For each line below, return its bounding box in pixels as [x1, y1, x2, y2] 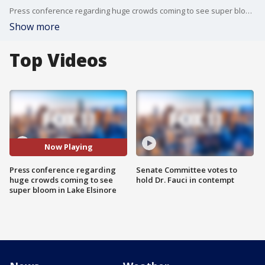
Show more [9, 20, 60, 33]
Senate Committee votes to [136, 164, 237, 175]
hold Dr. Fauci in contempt [136, 174, 234, 185]
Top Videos [9, 48, 107, 72]
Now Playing [44, 141, 93, 153]
